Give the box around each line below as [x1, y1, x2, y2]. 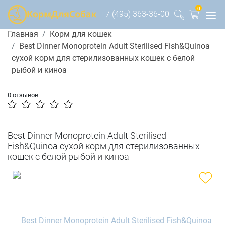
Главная [8, 29, 38, 39]
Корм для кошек [50, 29, 112, 39]
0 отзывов [8, 91, 38, 99]
